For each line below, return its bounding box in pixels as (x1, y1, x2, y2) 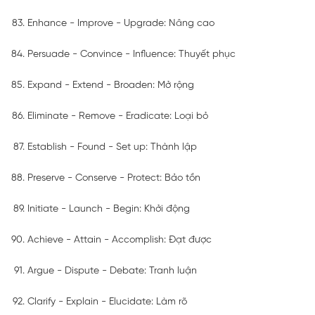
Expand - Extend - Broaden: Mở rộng (27, 79, 194, 91)
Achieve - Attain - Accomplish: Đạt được (27, 234, 212, 245)
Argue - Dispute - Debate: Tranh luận (27, 265, 197, 276)
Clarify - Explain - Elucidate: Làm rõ (27, 296, 187, 307)
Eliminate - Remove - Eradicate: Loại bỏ (27, 110, 208, 122)
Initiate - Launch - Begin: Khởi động (27, 203, 190, 214)
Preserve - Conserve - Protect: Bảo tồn (27, 172, 200, 184)
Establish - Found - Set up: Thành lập (27, 141, 197, 153)
